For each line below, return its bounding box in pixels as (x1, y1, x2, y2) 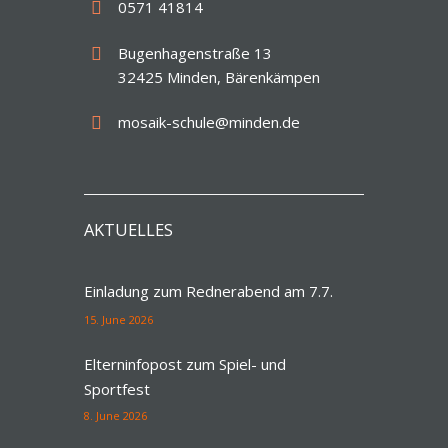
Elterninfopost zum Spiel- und (84, 354, 286, 375)
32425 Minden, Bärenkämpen (117, 66, 320, 87)
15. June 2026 (84, 312, 153, 328)
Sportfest (84, 379, 150, 400)
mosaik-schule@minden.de (117, 112, 300, 133)
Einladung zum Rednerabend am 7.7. (84, 281, 333, 302)
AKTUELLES (84, 217, 173, 241)
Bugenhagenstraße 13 (117, 42, 272, 63)
